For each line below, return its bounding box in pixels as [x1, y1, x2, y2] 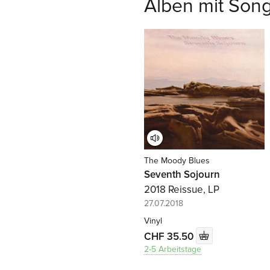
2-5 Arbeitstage [143, 244, 201, 255]
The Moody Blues [143, 155, 210, 166]
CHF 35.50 [143, 230, 196, 243]
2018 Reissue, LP [143, 183, 219, 196]
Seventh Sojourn [143, 168, 220, 181]
